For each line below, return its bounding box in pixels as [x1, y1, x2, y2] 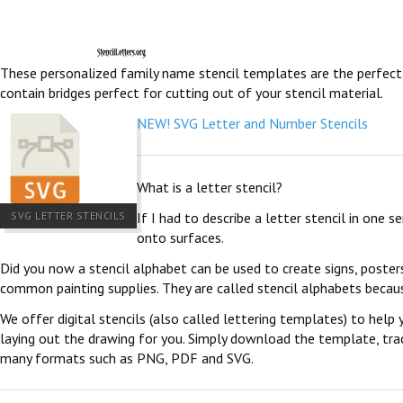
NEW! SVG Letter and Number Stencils [136, 114, 368, 132]
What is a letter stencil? [136, 178, 282, 196]
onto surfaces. [136, 228, 224, 246]
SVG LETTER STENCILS [11, 209, 126, 222]
